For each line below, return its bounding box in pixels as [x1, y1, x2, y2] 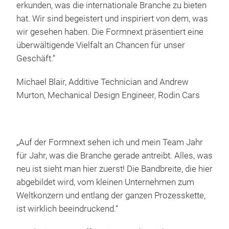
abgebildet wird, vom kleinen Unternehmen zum [16, 177, 194, 187]
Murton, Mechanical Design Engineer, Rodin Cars [16, 90, 200, 100]
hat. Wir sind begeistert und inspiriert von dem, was [16, 13, 208, 24]
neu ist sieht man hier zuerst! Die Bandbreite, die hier [16, 164, 213, 174]
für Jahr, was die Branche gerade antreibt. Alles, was [16, 150, 213, 161]
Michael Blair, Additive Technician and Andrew [16, 77, 189, 87]
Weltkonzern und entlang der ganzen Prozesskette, [16, 190, 205, 200]
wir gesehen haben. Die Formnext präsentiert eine [16, 27, 203, 37]
